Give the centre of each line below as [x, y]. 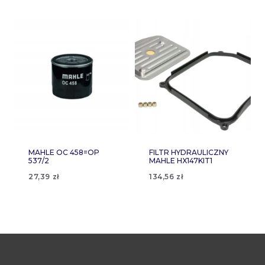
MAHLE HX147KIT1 [181, 160]
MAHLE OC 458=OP [64, 152]
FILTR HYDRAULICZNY [189, 152]
